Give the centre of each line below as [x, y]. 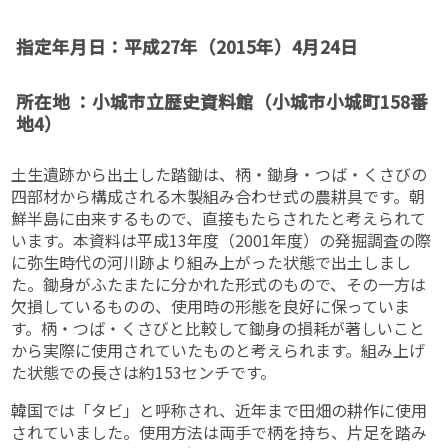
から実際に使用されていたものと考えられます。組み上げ [218, 350]
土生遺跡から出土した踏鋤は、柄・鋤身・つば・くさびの [219, 174]
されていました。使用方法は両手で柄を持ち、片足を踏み [219, 432]
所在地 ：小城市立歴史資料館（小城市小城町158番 [222, 102]
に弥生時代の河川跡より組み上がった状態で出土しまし [211, 262]
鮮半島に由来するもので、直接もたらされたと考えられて [219, 218]
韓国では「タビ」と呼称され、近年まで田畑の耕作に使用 [219, 410]
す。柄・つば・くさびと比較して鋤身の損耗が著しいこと [218, 328]
